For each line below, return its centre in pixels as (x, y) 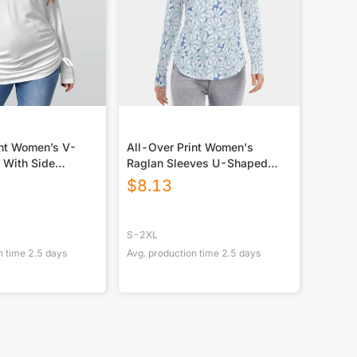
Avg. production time (174, 253)
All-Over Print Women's (190, 147)
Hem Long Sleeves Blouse (195, 179)
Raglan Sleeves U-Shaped (197, 163)
